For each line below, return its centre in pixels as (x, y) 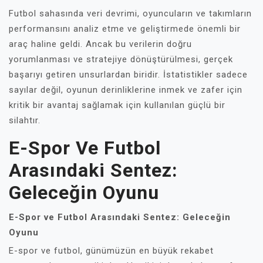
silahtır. (25, 120)
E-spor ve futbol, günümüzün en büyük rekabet (111, 251)
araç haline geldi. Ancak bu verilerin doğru (100, 44)
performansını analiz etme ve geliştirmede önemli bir (125, 29)
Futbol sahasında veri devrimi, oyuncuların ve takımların (130, 14)
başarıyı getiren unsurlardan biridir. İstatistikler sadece (128, 75)
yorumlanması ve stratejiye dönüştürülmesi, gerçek (121, 59)
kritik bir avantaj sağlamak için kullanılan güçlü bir (117, 105)
